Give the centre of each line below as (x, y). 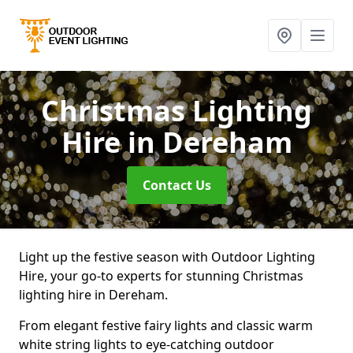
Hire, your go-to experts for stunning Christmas (161, 276)
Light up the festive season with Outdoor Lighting (167, 257)
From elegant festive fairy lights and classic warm (166, 325)
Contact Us (176, 185)
